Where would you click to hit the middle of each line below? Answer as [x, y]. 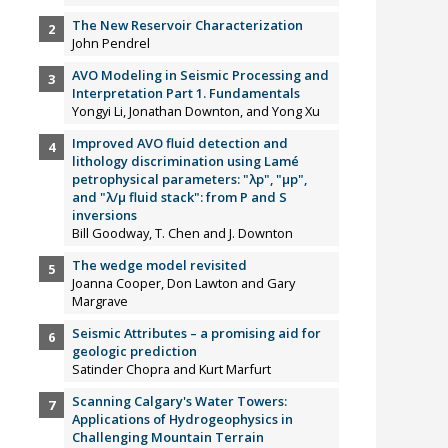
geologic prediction [135, 351]
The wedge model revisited [160, 265]
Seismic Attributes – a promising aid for [197, 333]
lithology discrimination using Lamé [186, 161]
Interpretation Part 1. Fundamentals [186, 93]
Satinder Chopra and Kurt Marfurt [172, 369]
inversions [105, 215]
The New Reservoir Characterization [188, 25]
